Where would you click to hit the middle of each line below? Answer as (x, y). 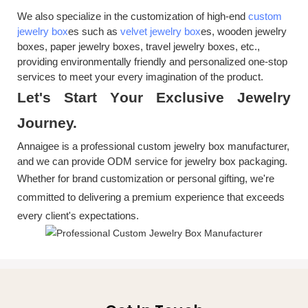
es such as (94, 31)
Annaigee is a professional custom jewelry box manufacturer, (153, 146)
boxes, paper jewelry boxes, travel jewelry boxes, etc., (139, 46)
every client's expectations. (78, 215)
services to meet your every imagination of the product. (140, 76)
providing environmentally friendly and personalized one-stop (152, 61)
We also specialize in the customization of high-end (133, 16)
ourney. (51, 122)
